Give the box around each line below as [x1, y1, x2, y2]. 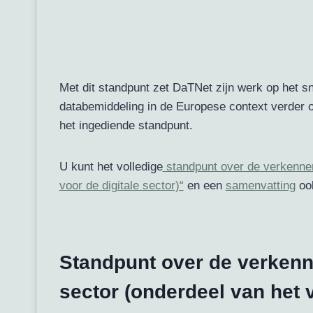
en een [183, 179, 226, 193]
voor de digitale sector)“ [59, 179, 184, 193]
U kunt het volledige [59, 160, 163, 174]
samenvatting [225, 179, 296, 193]
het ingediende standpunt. [59, 119, 193, 133]
